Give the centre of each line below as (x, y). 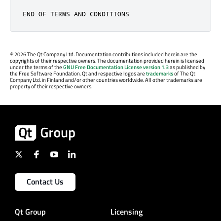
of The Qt (184, 74)
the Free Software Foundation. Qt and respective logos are (78, 74)
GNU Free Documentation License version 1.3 (116, 67)
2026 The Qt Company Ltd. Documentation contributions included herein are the (105, 55)
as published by (187, 67)
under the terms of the (37, 67)
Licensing (127, 211)
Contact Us (45, 181)
